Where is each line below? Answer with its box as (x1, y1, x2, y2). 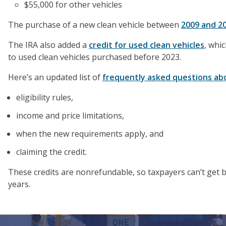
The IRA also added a (8, 39, 89, 50)
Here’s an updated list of (8, 72, 102, 83)
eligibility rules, (16, 92, 73, 103)
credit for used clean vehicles (89, 39, 204, 50)
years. (8, 179, 30, 190)
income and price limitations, (16, 110, 124, 121)
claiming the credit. (16, 146, 87, 157)
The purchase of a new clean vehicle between (8, 19, 181, 30)
